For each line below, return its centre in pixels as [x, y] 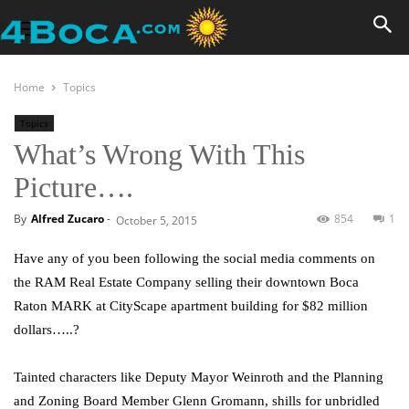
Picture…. [73, 187]
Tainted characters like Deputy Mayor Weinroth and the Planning [199, 377]
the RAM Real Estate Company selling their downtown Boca [186, 282]
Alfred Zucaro [68, 219]
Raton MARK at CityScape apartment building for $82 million [191, 306]
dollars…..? [47, 330]
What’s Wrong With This [159, 154]
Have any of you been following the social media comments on [194, 258]
